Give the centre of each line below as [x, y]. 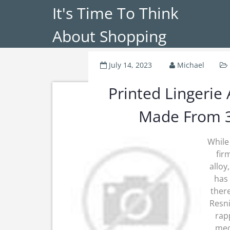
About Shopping [109, 36]
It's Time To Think [116, 13]
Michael [191, 65]
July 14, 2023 [130, 65]
